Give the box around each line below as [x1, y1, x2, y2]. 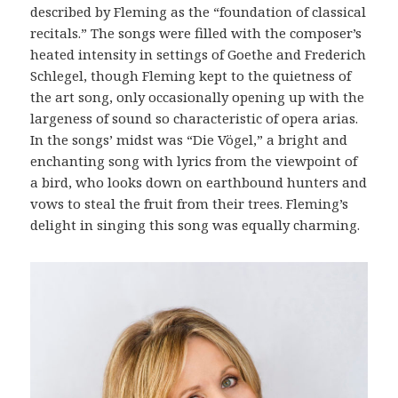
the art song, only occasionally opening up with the [30, 88, 365, 107]
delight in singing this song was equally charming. [30, 216, 361, 235]
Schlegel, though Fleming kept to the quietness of [30, 67, 352, 85]
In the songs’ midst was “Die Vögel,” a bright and [30, 131, 348, 149]
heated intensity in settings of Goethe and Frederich [30, 45, 367, 64]
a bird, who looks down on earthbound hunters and [30, 173, 368, 192]
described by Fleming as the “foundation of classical [30, 3, 367, 21]
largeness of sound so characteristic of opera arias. [30, 109, 359, 128]
